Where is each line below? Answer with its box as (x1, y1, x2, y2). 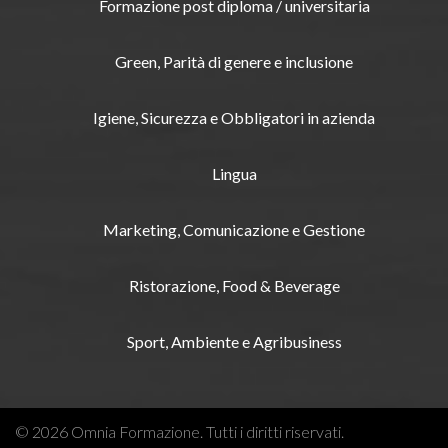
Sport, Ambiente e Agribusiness (126, 332, 342, 352)
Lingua (211, 164, 257, 184)
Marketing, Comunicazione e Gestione (103, 220, 365, 240)
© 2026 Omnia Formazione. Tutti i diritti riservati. (15, 422, 344, 442)
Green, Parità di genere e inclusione (115, 52, 353, 72)
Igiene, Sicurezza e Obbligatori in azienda (93, 108, 375, 128)
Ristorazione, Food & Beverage (128, 276, 340, 296)
